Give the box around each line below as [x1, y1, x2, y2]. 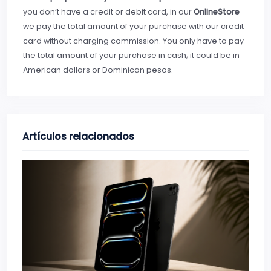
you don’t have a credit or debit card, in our [23, 6, 194, 17]
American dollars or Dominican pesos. [23, 64, 173, 75]
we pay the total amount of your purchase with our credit [23, 21, 244, 31]
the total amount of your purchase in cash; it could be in [23, 50, 240, 60]
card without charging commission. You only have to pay [23, 35, 244, 46]
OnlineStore [194, 6, 240, 17]
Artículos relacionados [22, 129, 134, 143]
